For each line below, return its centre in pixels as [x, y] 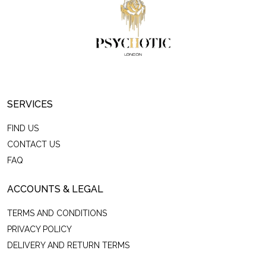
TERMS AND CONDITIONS [57, 213]
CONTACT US [34, 144]
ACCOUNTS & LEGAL [55, 189]
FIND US [23, 128]
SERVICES [30, 104]
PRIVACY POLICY [39, 229]
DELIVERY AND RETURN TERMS [68, 245]
